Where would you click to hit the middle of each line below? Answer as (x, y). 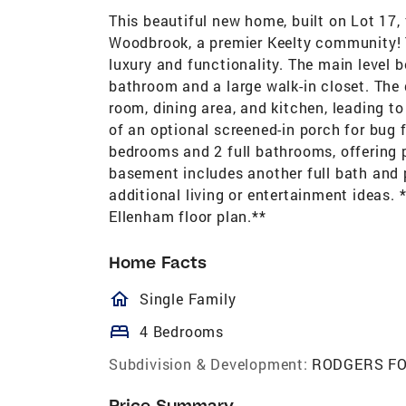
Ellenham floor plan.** (188, 216)
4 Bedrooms (182, 331)
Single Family (188, 298)
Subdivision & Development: (208, 363)
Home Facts (158, 262)
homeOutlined (203, 299)
